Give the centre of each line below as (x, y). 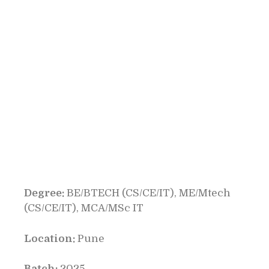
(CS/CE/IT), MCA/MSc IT (84, 208)
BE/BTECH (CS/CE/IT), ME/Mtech (147, 193)
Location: (50, 238)
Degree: (44, 193)
